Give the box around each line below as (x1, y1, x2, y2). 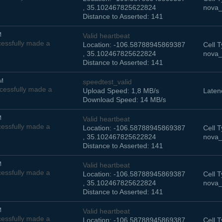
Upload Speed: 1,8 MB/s (83, 87, 159, 95)
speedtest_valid (83, 78, 132, 86)
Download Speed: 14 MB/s (83, 96, 166, 104)
